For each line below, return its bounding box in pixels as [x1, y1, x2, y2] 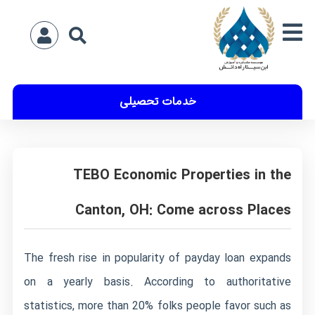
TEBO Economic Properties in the [72, 165, 291, 186]
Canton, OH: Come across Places [75, 200, 291, 221]
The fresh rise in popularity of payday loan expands [24, 250, 291, 267]
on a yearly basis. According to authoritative [24, 274, 291, 291]
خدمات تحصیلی [119, 93, 196, 110]
